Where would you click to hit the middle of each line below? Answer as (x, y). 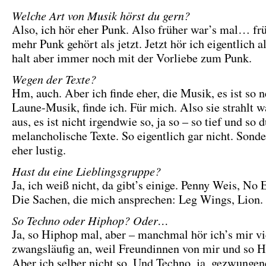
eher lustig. (41, 150)
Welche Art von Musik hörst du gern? (101, 15)
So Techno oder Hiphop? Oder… (90, 220)
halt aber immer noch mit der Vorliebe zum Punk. (134, 58)
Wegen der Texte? (54, 79)
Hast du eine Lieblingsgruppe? (86, 171)
